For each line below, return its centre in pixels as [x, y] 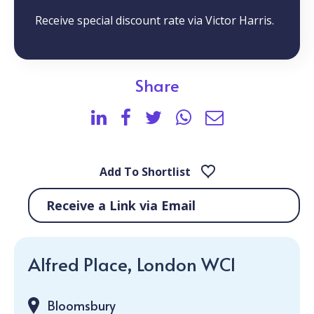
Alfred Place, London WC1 [132, 264]
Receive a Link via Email [121, 205]
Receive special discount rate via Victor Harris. [155, 20]
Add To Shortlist [145, 172]
